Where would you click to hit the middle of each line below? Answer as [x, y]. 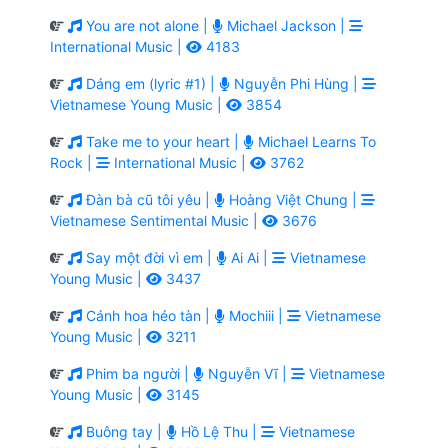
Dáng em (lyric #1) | [150, 83]
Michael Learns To [315, 141]
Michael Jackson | [286, 25]
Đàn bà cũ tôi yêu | [148, 199]
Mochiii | [256, 315]
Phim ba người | [137, 373]
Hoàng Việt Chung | [293, 199]
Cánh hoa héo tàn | [148, 315]
